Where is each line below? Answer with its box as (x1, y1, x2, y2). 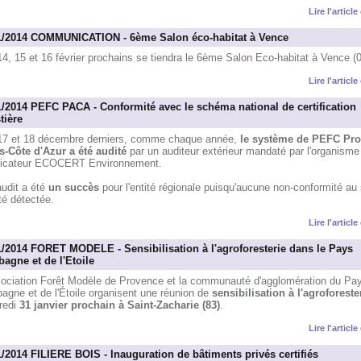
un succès (48, 181, 102, 194)
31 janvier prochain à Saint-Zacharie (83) (19, 299, 220, 312)
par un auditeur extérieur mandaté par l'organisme (129, 145, 359, 158)
